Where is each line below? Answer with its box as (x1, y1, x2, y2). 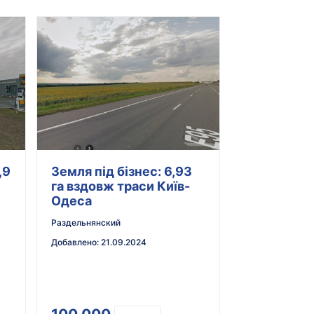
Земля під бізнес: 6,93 (51, 164, 192, 179)
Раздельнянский (51, 217, 121, 228)
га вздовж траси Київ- (51, 179, 190, 194)
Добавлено (51, 237, 97, 248)
